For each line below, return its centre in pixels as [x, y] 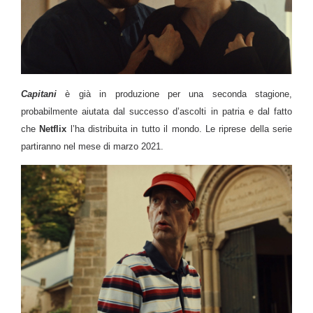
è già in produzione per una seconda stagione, [174, 94]
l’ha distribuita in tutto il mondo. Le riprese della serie [180, 129]
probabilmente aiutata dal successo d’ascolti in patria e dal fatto [156, 112]
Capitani [39, 94]
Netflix [53, 129]
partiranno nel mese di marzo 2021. [92, 147]
